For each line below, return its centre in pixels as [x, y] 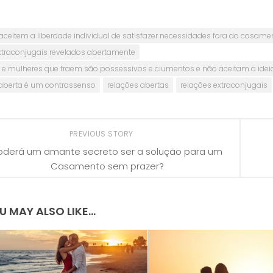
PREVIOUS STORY [102, 133]
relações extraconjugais [224, 85]
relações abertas [138, 85]
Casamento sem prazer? [107, 166]
